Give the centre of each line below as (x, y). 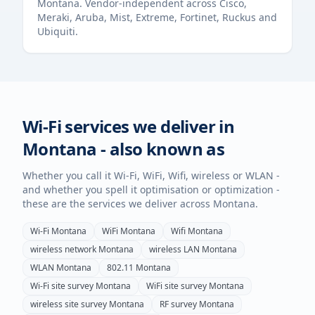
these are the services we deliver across (118, 204)
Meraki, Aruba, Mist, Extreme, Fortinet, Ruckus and (157, 17)
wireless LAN (174, 249)
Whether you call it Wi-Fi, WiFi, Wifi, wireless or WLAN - (151, 175)
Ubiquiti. (58, 31)
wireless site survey (69, 304)
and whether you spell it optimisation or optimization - (151, 189)
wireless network (63, 249)
